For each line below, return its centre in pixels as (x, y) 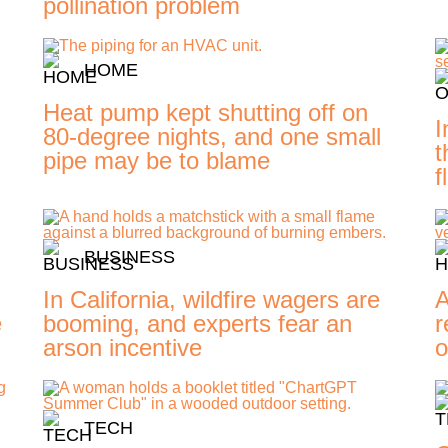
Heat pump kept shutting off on (206, 113)
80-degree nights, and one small (212, 137)
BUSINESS (129, 257)
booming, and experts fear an (198, 324)
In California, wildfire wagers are (212, 300)
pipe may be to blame (157, 161)
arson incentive (123, 348)
